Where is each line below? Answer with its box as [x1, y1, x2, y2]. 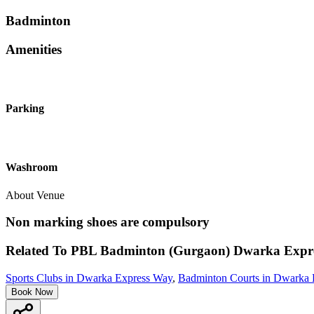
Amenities [6, 41, 62, 57]
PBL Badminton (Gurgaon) [71, 243, 230, 258]
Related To [6, 243, 71, 258]
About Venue [6, 189, 64, 201]
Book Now [11, 286, 53, 297]
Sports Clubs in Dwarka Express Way [6, 271, 172, 284]
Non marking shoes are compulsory [6, 214, 210, 230]
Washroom [6, 161, 57, 174]
